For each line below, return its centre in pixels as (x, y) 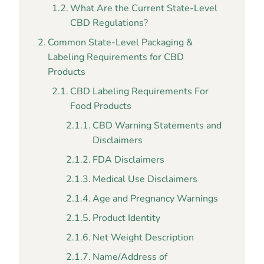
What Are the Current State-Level (144, 8)
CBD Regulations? (110, 23)
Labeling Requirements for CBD (116, 57)
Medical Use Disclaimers (145, 179)
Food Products (102, 106)
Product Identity (127, 218)
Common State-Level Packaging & (121, 42)
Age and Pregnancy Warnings (156, 199)
